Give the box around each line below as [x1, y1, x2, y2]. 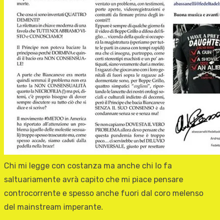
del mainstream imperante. [4, 202, 103, 212]
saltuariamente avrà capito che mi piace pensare [4, 175, 183, 185]
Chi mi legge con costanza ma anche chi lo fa [4, 161, 172, 171]
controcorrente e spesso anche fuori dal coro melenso [4, 189, 203, 198]
